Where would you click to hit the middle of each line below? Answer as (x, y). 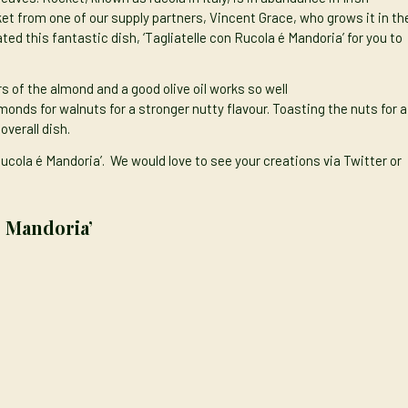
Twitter (367, 161)
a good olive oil (164, 89)
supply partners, (158, 17)
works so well (247, 89)
